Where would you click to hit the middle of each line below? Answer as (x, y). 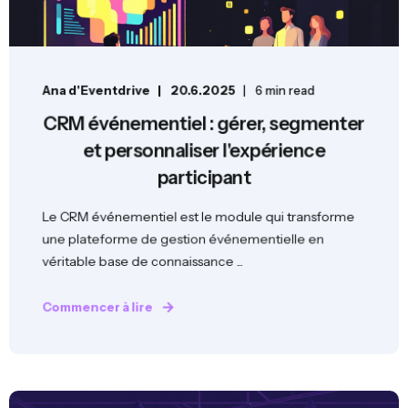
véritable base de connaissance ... (143, 261)
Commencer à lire (97, 306)
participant (204, 177)
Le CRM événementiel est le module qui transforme (199, 216)
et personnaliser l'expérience (204, 150)
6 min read (285, 90)
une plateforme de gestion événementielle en (183, 239)
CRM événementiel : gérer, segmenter (204, 123)
